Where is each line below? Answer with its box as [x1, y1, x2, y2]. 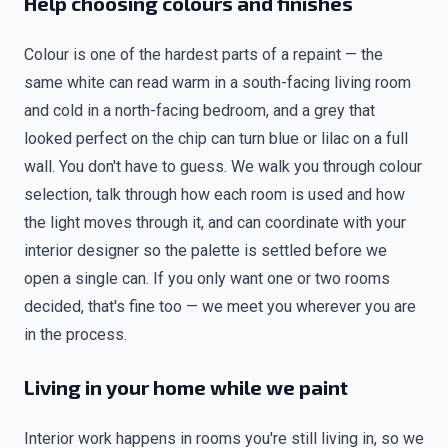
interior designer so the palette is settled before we [24, 241, 387, 260]
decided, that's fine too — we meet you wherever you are [24, 297, 416, 316]
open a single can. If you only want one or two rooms [24, 269, 390, 288]
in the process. [24, 325, 127, 344]
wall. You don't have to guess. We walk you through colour [24, 157, 422, 176]
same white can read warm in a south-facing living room [24, 73, 411, 92]
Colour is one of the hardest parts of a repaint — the [24, 45, 383, 64]
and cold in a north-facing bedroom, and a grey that [24, 101, 375, 120]
